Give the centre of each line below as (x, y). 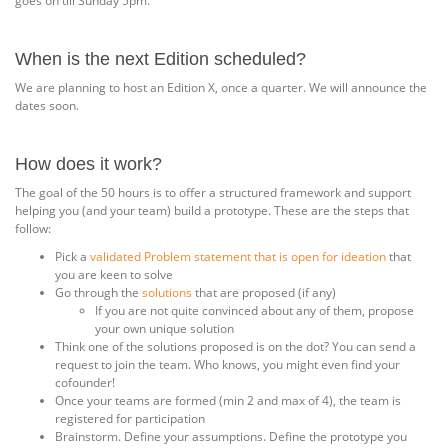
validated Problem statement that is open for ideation (238, 256)
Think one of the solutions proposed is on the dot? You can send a (235, 346)
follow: (33, 228)
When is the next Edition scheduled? (160, 59)
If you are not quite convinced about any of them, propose (254, 310)
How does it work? (88, 164)
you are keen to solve (114, 274)
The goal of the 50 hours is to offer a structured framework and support (213, 192)
